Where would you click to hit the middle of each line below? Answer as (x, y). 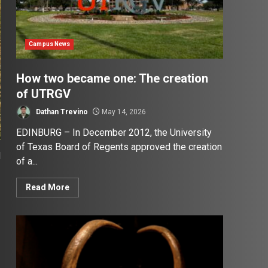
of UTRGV (44, 94)
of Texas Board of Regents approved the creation (119, 147)
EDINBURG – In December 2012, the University (114, 133)
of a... (27, 162)
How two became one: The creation (112, 79)
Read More (48, 188)
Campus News (50, 44)
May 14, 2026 (123, 112)
